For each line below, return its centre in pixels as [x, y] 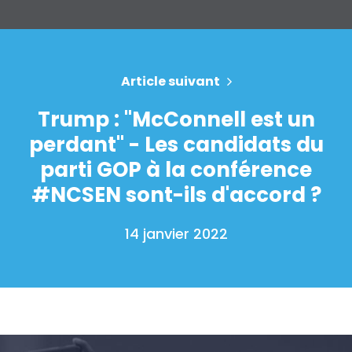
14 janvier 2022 [176, 233]
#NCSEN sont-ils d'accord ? [176, 194]
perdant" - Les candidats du [176, 144]
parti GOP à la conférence [176, 169]
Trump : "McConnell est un [176, 119]
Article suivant [170, 81]
